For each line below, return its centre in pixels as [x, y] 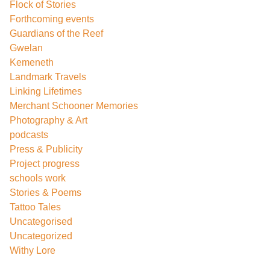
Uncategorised [41, 221]
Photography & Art [49, 120]
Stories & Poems [46, 193]
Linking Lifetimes [46, 91]
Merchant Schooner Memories [74, 106]
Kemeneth [32, 62]
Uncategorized [41, 236]
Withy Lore [33, 250]
